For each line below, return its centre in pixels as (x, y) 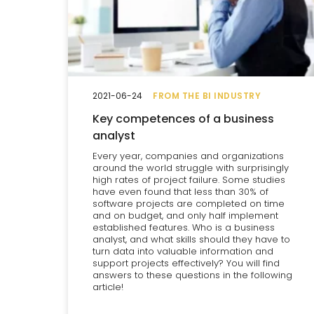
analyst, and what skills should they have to (191, 240)
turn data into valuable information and (183, 252)
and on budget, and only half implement (185, 216)
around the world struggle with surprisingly (191, 168)
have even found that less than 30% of (180, 192)
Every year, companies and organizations (188, 156)
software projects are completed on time (189, 204)
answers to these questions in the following (192, 275)
